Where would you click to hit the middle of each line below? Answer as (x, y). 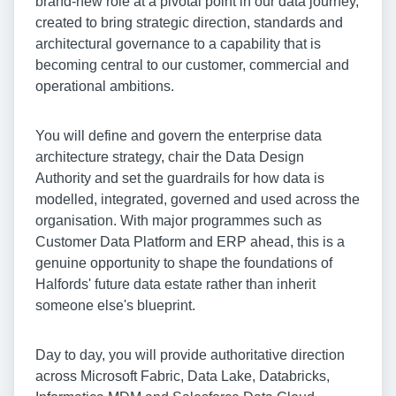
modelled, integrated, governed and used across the (198, 200)
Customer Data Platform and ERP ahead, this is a (190, 242)
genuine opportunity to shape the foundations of (184, 263)
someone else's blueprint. (115, 306)
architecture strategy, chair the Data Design (170, 157)
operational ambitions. (105, 87)
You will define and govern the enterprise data (179, 136)
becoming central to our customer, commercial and (192, 65)
